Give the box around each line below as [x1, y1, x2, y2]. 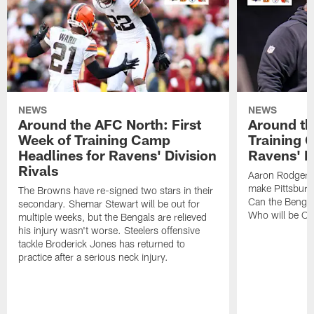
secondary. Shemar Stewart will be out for [18, 198, 200, 210]
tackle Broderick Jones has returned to [18, 238, 186, 250]
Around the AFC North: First [18, 116, 202, 133]
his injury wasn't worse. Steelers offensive [18, 224, 200, 237]
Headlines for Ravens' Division [18, 146, 217, 164]
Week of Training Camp [18, 131, 171, 149]
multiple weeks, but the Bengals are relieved [18, 211, 207, 224]
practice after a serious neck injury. [18, 251, 169, 264]
